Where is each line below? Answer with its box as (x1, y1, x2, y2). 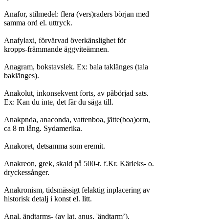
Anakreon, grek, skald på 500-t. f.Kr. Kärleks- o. (4, 159, 154, 168)
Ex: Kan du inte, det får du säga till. (4, 98, 113, 106)
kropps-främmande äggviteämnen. (4, 45, 109, 53)
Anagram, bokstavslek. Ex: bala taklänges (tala (4, 63, 148, 71)
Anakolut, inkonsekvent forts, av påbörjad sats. (4, 89, 149, 97)
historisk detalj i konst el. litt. (4, 195, 92, 203)
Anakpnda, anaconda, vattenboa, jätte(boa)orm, (4, 115, 150, 124)
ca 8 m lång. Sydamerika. (4, 124, 82, 132)
